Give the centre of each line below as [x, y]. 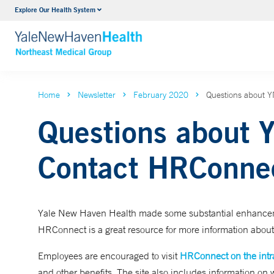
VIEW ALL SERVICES [136, 35]
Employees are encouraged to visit [109, 256]
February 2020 [161, 95]
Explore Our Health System [55, 9]
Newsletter [97, 95]
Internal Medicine [127, 12]
